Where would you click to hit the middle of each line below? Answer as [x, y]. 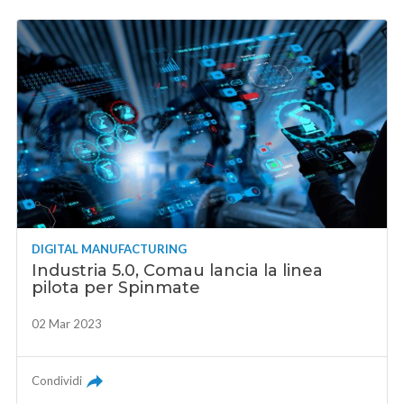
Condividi [57, 380]
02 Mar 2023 [67, 323]
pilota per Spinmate [116, 287]
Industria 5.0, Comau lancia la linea [178, 270]
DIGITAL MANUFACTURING [110, 248]
